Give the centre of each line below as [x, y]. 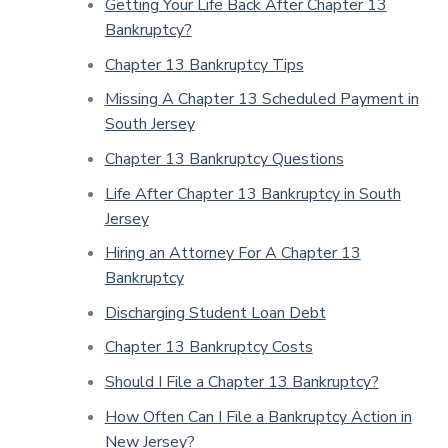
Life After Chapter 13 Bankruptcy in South [252, 193]
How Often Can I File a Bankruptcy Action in [258, 416]
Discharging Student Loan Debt [215, 312]
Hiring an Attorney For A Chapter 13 [232, 253]
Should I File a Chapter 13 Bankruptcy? [241, 381]
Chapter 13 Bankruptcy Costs [208, 347]
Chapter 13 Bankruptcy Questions [224, 158]
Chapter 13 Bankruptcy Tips [204, 64]
